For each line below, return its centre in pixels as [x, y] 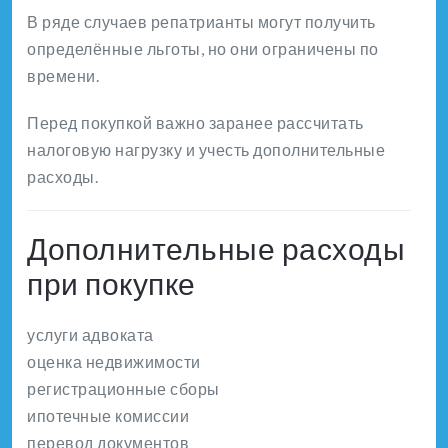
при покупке [111, 282]
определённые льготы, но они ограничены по [203, 48]
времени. [63, 75]
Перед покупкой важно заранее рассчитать [195, 122]
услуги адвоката [90, 334]
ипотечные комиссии [108, 415]
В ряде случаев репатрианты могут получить [201, 21]
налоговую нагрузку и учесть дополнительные [206, 149]
